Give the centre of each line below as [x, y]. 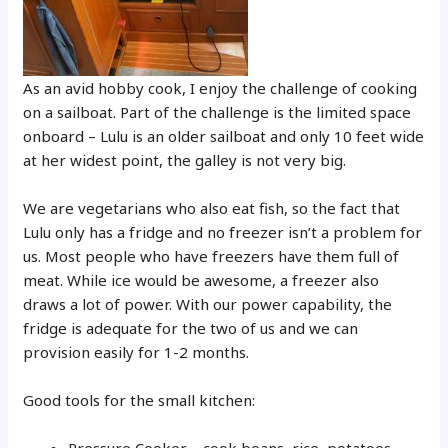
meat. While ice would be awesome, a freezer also [201, 279]
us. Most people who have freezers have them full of [211, 255]
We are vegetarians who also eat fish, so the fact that [212, 207]
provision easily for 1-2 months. [136, 351]
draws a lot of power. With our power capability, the [208, 303]
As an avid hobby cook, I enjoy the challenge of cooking [220, 87]
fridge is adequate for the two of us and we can [191, 327]
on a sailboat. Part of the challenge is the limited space [217, 111]
